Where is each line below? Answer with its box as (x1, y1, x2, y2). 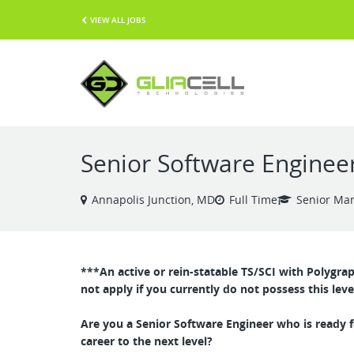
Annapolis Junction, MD (92, 192, 215, 207)
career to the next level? (81, 333, 213, 348)
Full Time (229, 192, 277, 207)
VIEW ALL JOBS (90, 13, 146, 25)
